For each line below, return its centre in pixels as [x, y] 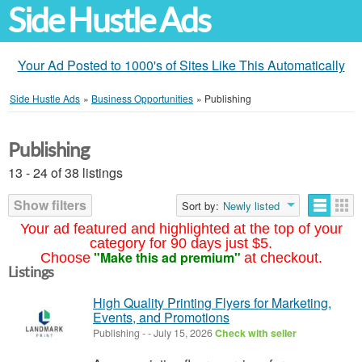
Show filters [50, 205]
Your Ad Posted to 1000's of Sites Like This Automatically [181, 65]
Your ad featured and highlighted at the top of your [181, 229]
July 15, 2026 [183, 333]
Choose [65, 258]
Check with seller [256, 333]
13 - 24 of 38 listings [65, 173]
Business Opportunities [142, 98]
